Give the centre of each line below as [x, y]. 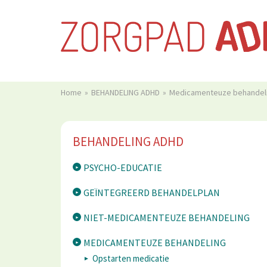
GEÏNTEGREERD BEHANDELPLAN [152, 192]
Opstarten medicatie [131, 258]
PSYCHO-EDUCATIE [123, 167]
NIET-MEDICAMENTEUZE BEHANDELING [167, 217]
